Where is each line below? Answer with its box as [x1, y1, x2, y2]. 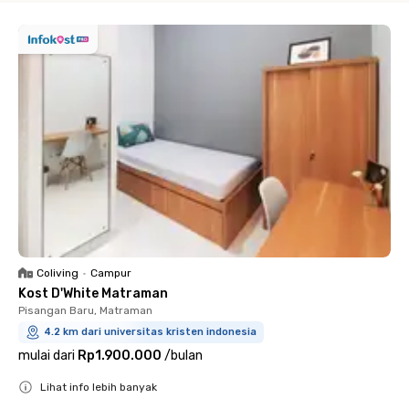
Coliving [37, 267, 79, 279]
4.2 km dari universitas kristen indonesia [44, 326, 257, 338]
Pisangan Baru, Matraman [18, 304, 152, 317]
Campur [90, 267, 131, 279]
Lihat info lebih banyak [40, 381, 157, 393]
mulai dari [18, 348, 75, 363]
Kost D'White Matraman [18, 286, 168, 301]
